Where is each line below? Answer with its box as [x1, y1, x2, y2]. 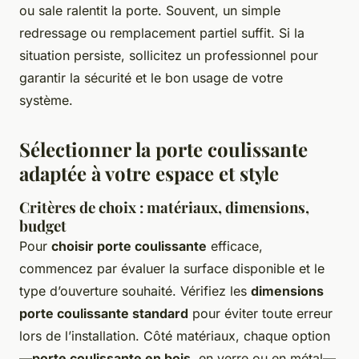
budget [19, 215, 67, 236]
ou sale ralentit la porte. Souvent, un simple [19, 2, 280, 18]
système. [19, 91, 73, 108]
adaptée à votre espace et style [19, 159, 279, 186]
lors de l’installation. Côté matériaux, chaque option [19, 327, 330, 344]
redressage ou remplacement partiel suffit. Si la [19, 24, 305, 41]
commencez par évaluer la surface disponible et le [19, 260, 325, 276]
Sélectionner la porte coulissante [19, 135, 308, 162]
